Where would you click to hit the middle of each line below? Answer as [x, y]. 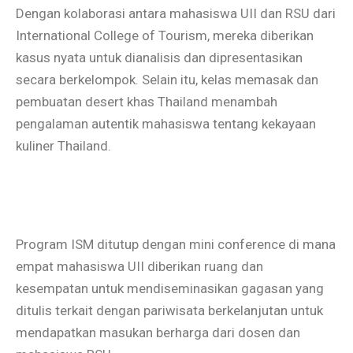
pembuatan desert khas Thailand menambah [147, 102]
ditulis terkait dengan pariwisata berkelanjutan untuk [169, 311]
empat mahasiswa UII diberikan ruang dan [139, 267]
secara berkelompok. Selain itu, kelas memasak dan [167, 80]
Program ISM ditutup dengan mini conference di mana [176, 245]
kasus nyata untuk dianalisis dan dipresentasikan [159, 58]
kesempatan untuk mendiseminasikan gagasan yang [170, 289]
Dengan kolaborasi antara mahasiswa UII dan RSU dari [176, 14]
